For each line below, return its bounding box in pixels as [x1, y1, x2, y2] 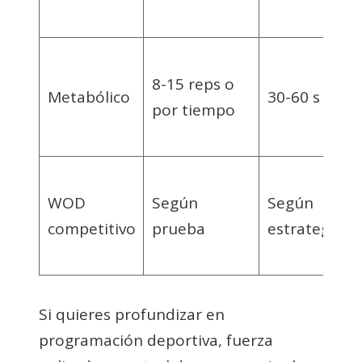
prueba [151, 217, 205, 239]
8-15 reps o [151, 73, 234, 95]
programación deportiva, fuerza [39, 329, 273, 351]
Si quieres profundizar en [39, 303, 225, 325]
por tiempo [151, 99, 235, 120]
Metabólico [47, 86, 130, 107]
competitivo [47, 217, 136, 239]
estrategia [267, 217, 343, 239]
